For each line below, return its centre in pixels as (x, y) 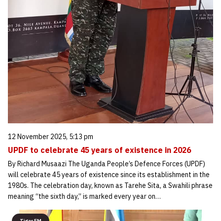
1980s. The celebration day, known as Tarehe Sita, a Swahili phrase (110, 186)
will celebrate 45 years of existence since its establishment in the (109, 175)
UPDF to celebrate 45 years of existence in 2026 (99, 150)
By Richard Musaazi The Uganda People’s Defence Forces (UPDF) (107, 164)
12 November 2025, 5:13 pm (51, 137)
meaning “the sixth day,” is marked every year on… (84, 197)
